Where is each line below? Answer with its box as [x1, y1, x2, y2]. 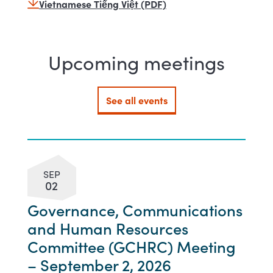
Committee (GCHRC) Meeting [27, 235, 236, 257]
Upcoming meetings [48, 48, 225, 76]
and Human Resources [27, 216, 188, 239]
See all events [105, 93, 168, 107]
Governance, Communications [27, 198, 243, 221]
